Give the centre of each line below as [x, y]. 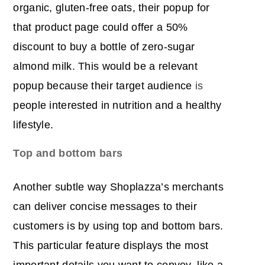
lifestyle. [33, 125]
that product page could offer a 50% [101, 28]
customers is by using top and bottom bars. [118, 226]
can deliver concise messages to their [105, 207]
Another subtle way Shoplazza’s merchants [118, 187]
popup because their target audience [104, 86]
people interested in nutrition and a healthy [117, 106]
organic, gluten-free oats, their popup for [112, 8]
